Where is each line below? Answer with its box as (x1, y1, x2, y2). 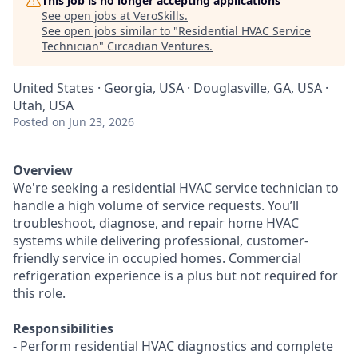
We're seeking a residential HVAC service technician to (13, 179, 339, 197)
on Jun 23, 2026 (52, 114, 134, 129)
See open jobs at (42, 8, 133, 23)
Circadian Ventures (107, 38, 209, 54)
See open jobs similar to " (42, 23, 178, 38)
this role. (13, 284, 66, 302)
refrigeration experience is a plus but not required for (13, 267, 338, 284)
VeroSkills (133, 8, 185, 23)
